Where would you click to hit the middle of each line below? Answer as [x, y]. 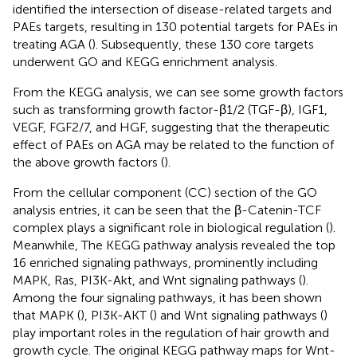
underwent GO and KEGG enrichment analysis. [145, 61]
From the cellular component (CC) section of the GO [165, 192]
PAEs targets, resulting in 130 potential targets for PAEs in [175, 26]
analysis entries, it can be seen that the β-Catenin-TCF [167, 210]
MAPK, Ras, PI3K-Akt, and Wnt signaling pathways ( [157, 280]
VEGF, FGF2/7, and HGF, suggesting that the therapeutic [171, 127]
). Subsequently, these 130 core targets [203, 44]
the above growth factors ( [88, 162]
